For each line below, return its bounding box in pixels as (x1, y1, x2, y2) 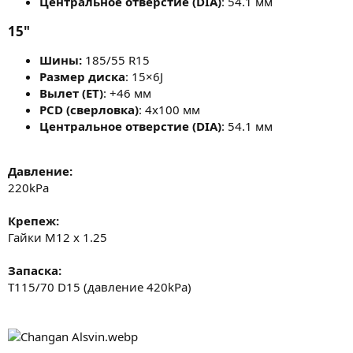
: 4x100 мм (139, 101, 200, 117)
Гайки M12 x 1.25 (8, 229, 107, 245)
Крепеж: (8, 212, 59, 229)
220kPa (8, 179, 49, 195)
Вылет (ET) (39, 84, 103, 101)
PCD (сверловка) (39, 101, 139, 117)
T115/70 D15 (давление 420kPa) (8, 278, 191, 295)
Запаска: (8, 262, 61, 278)
